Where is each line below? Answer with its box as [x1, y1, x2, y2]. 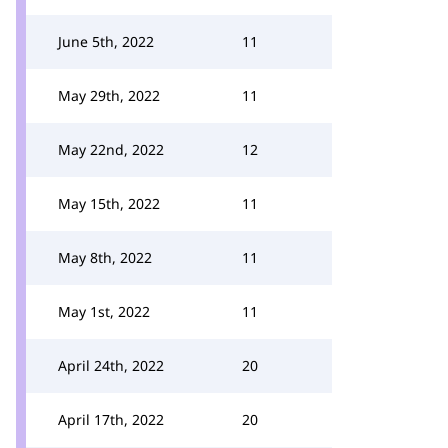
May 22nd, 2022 [58, 140, 164, 159]
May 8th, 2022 [58, 248, 152, 267]
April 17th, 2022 [58, 410, 164, 429]
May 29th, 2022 [58, 86, 160, 105]
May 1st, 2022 [58, 302, 150, 321]
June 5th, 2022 [58, 32, 154, 51]
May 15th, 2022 [58, 194, 160, 213]
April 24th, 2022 [58, 356, 164, 375]
